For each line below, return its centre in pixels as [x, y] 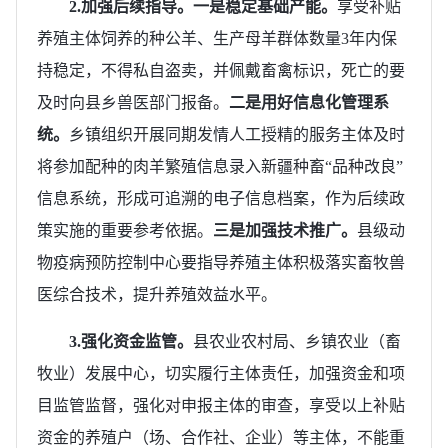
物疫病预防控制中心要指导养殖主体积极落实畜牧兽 [221, 262]
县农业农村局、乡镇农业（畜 [297, 341]
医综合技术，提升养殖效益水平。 [157, 294]
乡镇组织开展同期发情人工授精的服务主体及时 [237, 134]
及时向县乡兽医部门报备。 [133, 102]
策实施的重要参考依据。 [125, 230]
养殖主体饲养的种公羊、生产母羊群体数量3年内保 [217, 38]
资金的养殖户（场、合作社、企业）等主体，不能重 [221, 437]
